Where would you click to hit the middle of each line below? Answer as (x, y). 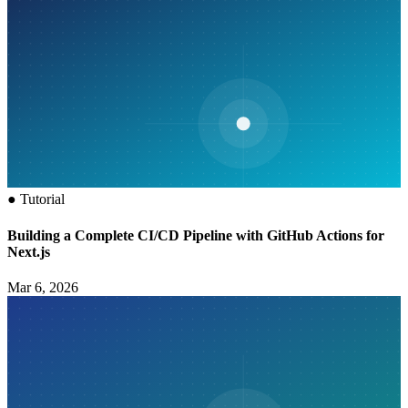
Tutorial (42, 199)
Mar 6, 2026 (43, 287)
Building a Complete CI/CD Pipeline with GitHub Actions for (196, 235)
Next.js (29, 251)
